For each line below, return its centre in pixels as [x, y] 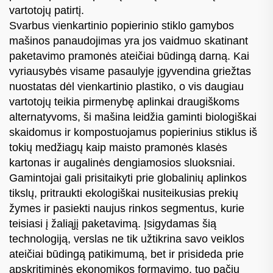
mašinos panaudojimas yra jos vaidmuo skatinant [129, 41]
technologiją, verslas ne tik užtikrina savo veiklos [127, 239]
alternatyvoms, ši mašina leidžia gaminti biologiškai [133, 117]
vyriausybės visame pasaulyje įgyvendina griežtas [130, 71]
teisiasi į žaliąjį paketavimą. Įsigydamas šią [113, 223]
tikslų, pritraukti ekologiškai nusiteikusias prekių [124, 193]
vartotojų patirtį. [47, 10]
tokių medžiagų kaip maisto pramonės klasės [118, 147]
